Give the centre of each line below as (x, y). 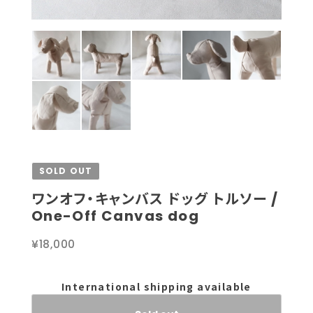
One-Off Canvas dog (115, 216)
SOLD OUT (66, 170)
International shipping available (156, 286)
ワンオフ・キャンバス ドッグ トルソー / (155, 199)
